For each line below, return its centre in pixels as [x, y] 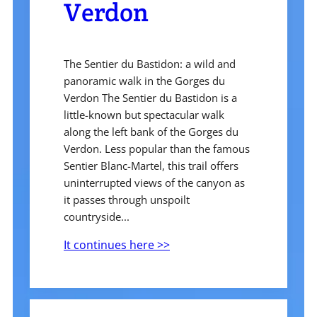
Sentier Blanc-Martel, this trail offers [151, 166]
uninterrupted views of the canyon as [154, 183]
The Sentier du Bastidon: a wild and [150, 64]
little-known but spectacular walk [144, 115]
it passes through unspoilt [127, 200]
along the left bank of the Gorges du [151, 132]
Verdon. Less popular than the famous [157, 149]
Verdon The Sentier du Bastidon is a [150, 98]
